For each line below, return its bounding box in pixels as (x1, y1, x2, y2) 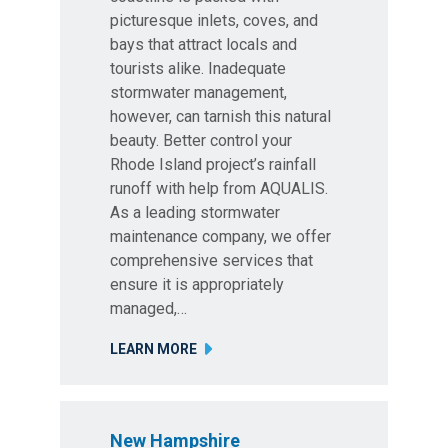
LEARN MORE (110, 341, 197, 357)
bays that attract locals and (110, 35, 297, 54)
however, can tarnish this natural (110, 107, 331, 126)
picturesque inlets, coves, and (110, 11, 318, 30)
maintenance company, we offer (110, 227, 331, 246)
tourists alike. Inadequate (110, 59, 286, 78)
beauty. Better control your (110, 131, 292, 150)
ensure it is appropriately (110, 275, 284, 294)
